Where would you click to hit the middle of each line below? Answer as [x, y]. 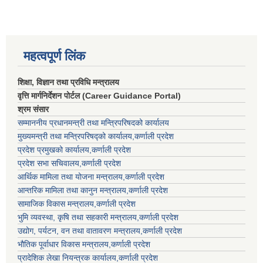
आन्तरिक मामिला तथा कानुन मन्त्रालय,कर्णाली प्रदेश [93, 190]
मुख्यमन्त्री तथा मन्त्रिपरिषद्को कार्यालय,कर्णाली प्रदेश [96, 136]
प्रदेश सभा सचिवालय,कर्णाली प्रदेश [69, 163]
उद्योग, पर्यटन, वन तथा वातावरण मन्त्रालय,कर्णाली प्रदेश [100, 231]
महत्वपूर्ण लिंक [54, 56]
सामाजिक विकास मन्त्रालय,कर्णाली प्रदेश [77, 204]
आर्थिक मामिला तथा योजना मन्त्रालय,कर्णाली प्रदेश [91, 177]
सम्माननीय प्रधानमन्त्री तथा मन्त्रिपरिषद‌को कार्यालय [93, 123]
